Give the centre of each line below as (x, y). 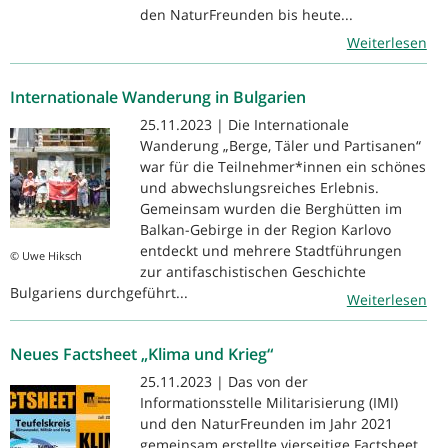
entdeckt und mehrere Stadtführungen (271, 250)
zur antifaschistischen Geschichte (253, 271)
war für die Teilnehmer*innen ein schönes (283, 166)
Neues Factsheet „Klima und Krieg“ (141, 353)
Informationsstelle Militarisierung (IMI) (269, 402)
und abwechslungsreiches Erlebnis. (259, 187)
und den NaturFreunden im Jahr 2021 (266, 423)
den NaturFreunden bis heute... (246, 14)
